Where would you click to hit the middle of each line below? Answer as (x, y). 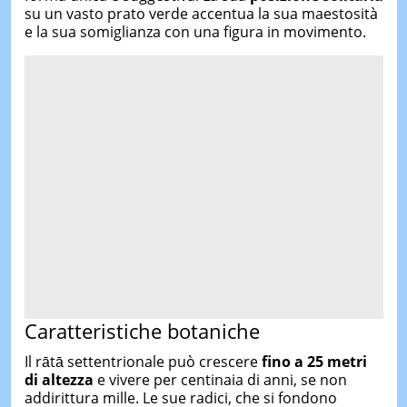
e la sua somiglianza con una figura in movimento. (195, 32)
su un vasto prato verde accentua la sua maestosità (201, 14)
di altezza (59, 379)
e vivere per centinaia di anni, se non (220, 379)
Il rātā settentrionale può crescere (143, 361)
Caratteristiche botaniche (142, 331)
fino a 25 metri (314, 361)
